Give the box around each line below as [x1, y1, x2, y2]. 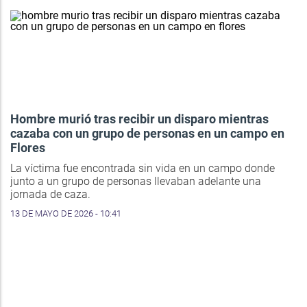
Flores [10, 140, 45, 156]
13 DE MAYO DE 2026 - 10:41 [10, 208, 121, 219]
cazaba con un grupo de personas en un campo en [10, 126, 284, 141]
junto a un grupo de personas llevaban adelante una [10, 175, 261, 188]
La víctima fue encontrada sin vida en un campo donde [10, 162, 275, 175]
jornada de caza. [10, 188, 90, 201]
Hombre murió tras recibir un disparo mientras [10, 112, 269, 127]
